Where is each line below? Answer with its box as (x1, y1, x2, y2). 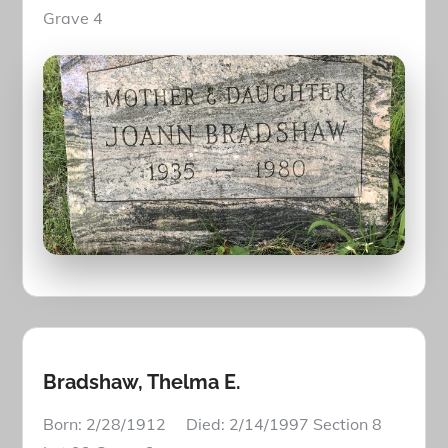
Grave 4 (43, 8, 104, 28)
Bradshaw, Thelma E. (43, 370, 242, 394)
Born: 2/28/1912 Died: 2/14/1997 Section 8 (43, 414, 383, 434)
